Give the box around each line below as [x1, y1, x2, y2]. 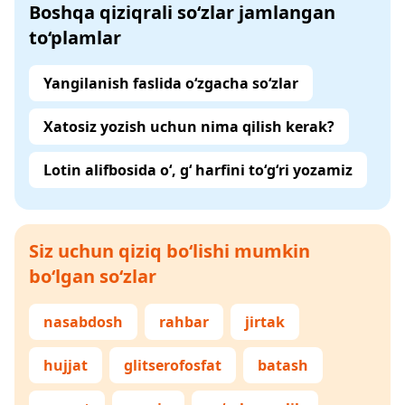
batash [258, 355, 308, 375]
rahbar [159, 312, 209, 332]
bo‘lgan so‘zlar [29, 264, 156, 288]
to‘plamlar [29, 25, 121, 50]
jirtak [245, 312, 285, 332]
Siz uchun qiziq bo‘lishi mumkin [29, 239, 310, 263]
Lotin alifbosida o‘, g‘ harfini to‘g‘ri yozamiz [43, 160, 353, 180]
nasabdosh [43, 312, 123, 332]
